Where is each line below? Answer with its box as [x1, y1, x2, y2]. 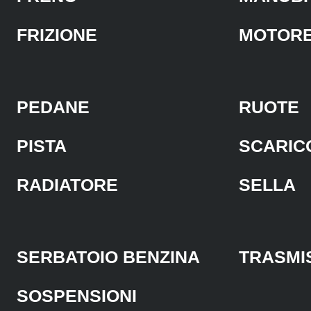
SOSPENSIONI [17, 285, 137, 305]
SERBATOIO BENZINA [17, 246, 200, 267]
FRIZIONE [17, 24, 97, 44]
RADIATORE [17, 174, 118, 194]
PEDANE [17, 96, 90, 117]
